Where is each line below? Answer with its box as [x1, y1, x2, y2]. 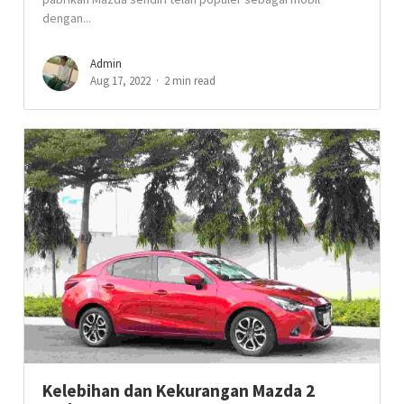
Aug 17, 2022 [90, 73, 151, 88]
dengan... [42, 10, 92, 26]
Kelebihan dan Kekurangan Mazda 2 [42, 380, 316, 401]
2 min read [164, 73, 216, 88]
